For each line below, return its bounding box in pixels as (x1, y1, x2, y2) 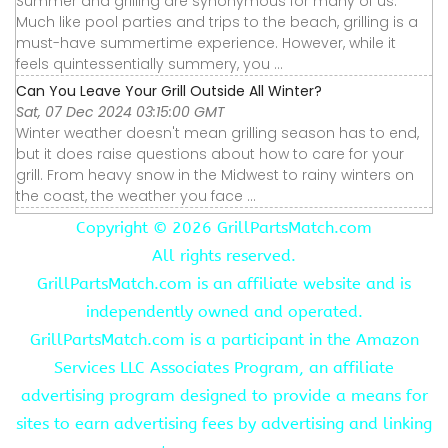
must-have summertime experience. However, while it (16, 33, 396, 54)
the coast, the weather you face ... (16, 186, 256, 207)
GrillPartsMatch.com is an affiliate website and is (37, 274, 411, 294)
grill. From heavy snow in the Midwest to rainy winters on (16, 165, 414, 186)
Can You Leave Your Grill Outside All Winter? (16, 81, 322, 102)
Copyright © (76, 218, 172, 238)
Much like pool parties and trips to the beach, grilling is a (16, 12, 418, 33)
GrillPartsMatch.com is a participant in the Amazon (29, 330, 419, 350)
